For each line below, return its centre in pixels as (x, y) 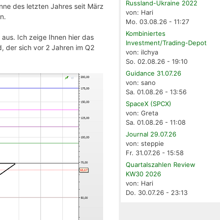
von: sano (141, 83)
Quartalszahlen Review (161, 165)
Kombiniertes (146, 34)
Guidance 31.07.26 (154, 73)
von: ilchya (142, 52)
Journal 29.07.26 (151, 134)
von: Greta (142, 113)
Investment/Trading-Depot (166, 43)
